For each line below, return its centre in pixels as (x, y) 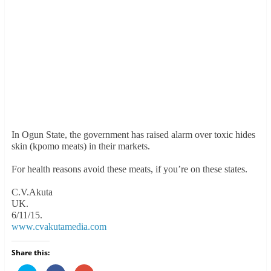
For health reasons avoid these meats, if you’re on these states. (129, 169)
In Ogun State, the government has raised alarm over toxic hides (133, 134)
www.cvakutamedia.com (59, 226)
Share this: (30, 252)
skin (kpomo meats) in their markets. (80, 146)
